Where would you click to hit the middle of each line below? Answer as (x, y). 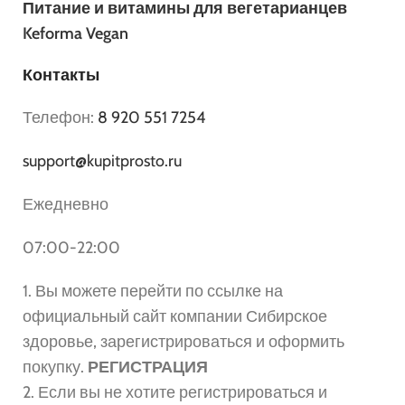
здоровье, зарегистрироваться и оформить (184, 341)
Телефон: (60, 117)
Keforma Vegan (75, 33)
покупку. (55, 367)
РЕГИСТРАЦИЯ (148, 367)
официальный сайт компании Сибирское (175, 316)
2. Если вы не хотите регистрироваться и (175, 392)
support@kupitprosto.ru (102, 160)
